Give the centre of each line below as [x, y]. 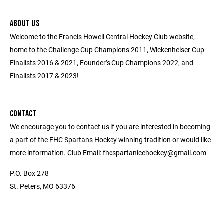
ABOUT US [25, 24]
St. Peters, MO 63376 [43, 186]
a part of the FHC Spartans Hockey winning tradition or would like [110, 140]
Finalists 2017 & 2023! [44, 75]
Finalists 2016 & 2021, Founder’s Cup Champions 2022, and [102, 62]
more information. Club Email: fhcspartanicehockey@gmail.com [108, 153]
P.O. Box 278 [29, 173]
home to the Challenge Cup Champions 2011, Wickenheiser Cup [107, 50]
